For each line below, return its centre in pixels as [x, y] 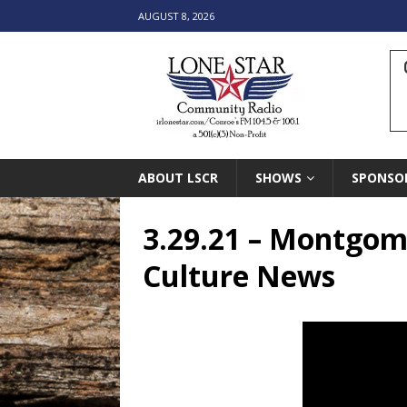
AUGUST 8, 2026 [176, 16]
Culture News [239, 276]
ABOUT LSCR [178, 178]
